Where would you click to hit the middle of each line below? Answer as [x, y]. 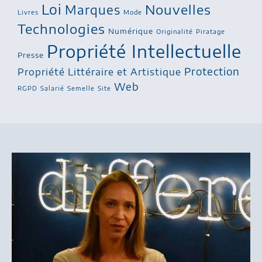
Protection [212, 71]
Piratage [211, 31]
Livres [28, 12]
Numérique [131, 31]
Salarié [52, 88]
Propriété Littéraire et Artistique [99, 71]
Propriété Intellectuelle [144, 51]
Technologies [61, 28]
